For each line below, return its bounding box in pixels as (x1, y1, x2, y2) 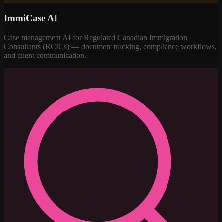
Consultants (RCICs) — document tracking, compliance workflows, (4, 42, 217, 51)
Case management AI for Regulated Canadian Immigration (4, 33, 187, 42)
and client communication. (4, 51, 86, 59)
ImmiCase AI (4, 13, 57, 24)
